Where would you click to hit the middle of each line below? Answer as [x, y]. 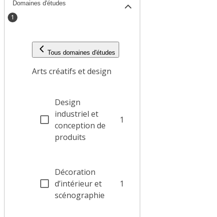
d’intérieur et [78, 184]
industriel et [77, 114]
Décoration [75, 172]
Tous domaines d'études [81, 53]
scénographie [80, 195]
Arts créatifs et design [72, 71]
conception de [80, 126]
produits [70, 137]
